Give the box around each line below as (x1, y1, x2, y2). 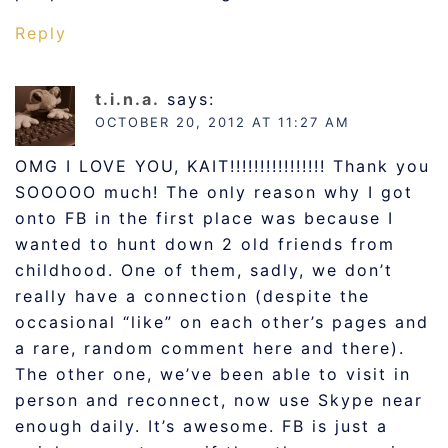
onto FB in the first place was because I (15, 208, 394, 228)
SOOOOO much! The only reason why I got (15, 182, 413, 202)
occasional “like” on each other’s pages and (15, 312, 429, 332)
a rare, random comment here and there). (15, 338, 405, 358)
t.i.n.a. (95, 89, 160, 109)
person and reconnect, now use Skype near (15, 390, 423, 410)
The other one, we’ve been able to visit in (15, 364, 411, 384)
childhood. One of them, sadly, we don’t (15, 260, 393, 280)
